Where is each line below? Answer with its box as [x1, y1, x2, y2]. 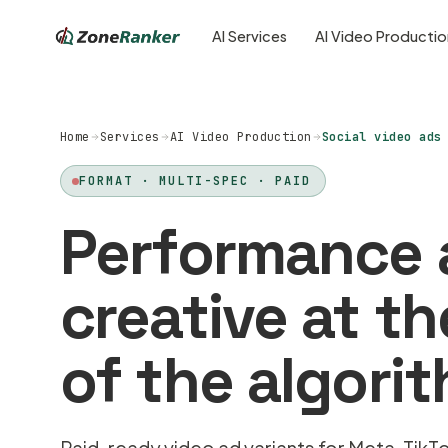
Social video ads [321, 129, 442, 145]
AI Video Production [169, 129, 312, 145]
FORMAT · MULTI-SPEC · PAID [79, 173, 311, 189]
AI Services [212, 27, 288, 45]
